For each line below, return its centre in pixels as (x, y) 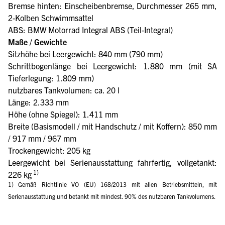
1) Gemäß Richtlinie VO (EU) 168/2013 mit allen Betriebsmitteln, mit (113, 184)
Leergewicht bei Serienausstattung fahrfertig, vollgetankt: (113, 162)
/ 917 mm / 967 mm (42, 138)
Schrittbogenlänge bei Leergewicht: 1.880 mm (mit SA (113, 66)
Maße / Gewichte (37, 41)
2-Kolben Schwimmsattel (51, 17)
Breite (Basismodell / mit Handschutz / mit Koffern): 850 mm (113, 126)
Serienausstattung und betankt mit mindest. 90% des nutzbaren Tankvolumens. (112, 196)
